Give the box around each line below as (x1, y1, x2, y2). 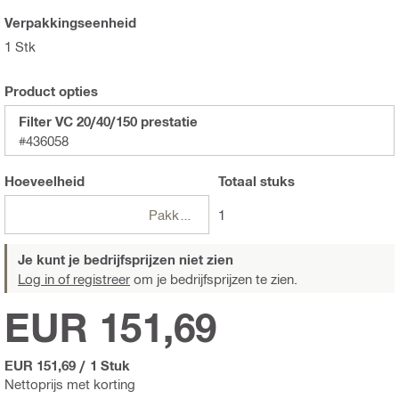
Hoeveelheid (4, 172, 85, 189)
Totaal (217, 172, 256, 189)
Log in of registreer (18, 270, 130, 287)
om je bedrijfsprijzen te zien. (130, 270, 297, 287)
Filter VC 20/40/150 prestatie (19, 112, 198, 129)
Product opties (4, 82, 98, 99)
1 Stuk (90, 356, 130, 373)
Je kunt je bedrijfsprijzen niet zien (18, 250, 233, 267)
